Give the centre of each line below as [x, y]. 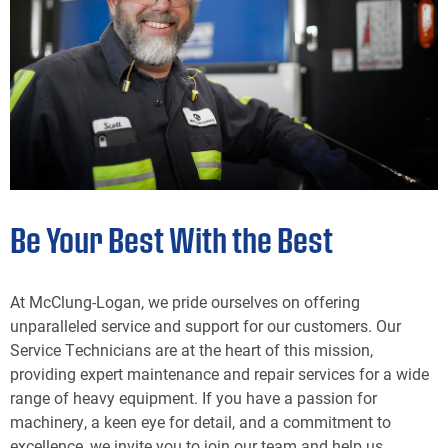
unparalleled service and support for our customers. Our [205, 325]
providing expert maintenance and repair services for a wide [219, 373]
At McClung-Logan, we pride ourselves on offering [185, 301]
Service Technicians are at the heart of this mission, [191, 349]
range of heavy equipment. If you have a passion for [193, 397]
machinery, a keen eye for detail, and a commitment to [200, 421]
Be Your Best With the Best [171, 239]
